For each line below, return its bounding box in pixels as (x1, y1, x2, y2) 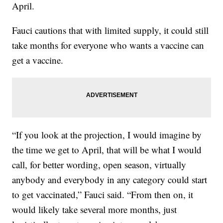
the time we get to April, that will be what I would (12, 143, 202, 156)
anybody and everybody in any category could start (12, 173, 208, 186)
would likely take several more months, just (12, 203, 177, 216)
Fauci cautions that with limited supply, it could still (12, 23, 209, 36)
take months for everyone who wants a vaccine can (12, 38, 205, 51)
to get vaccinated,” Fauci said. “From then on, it (12, 188, 194, 201)
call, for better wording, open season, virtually (12, 158, 187, 171)
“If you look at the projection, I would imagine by (12, 128, 202, 141)
